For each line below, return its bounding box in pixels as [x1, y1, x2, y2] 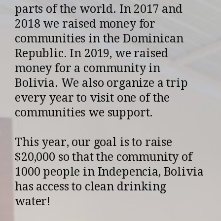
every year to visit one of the [15, 91, 170, 105]
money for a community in [15, 61, 161, 75]
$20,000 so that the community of [15, 150, 192, 164]
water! [15, 194, 53, 208]
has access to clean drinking [15, 180, 166, 193]
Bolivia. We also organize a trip [15, 76, 188, 90]
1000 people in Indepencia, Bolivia [15, 165, 204, 179]
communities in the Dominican [15, 32, 184, 45]
